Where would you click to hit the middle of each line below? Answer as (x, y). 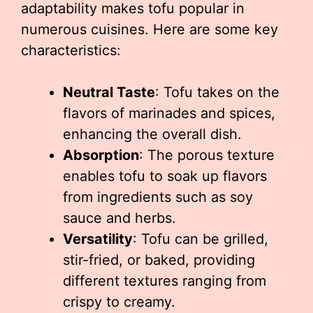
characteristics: (71, 51)
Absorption (101, 155)
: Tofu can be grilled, (201, 239)
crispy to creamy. (119, 302)
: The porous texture (207, 155)
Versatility (98, 239)
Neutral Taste (109, 93)
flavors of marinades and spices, (169, 114)
